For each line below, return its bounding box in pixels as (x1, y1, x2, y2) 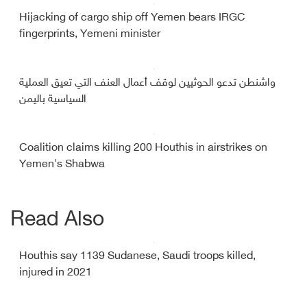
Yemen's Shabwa (19, 158, 105, 172)
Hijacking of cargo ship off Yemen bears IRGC (19, 12, 245, 25)
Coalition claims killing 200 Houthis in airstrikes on (19, 142, 267, 156)
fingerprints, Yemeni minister (19, 28, 160, 42)
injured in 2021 (19, 267, 92, 280)
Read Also (10, 208, 104, 234)
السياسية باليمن (19, 93, 86, 107)
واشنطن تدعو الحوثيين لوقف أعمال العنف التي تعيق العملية (19, 77, 275, 90)
